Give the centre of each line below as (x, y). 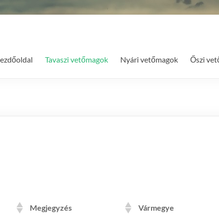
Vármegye (156, 208)
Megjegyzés (51, 208)
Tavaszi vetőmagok (77, 59)
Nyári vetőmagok (149, 59)
